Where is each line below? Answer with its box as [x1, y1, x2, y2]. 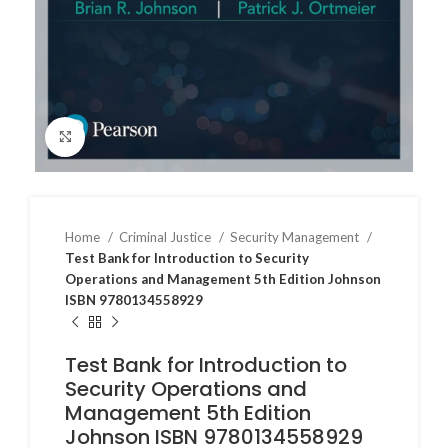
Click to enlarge [85, 128, 180, 144]
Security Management [230, 228, 362, 245]
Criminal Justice [119, 228, 214, 245]
